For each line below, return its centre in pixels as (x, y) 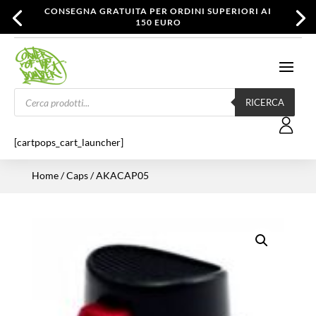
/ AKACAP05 (118, 175)
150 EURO (158, 22)
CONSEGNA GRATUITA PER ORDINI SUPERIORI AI (158, 11)
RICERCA (265, 102)
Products (34, 92)
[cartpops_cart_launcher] (69, 142)
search (28, 102)
